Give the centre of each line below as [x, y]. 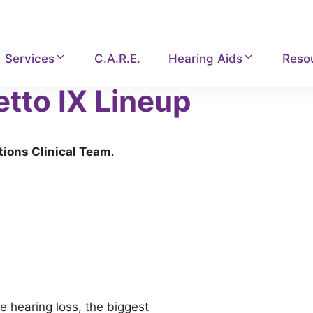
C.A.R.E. [118, 59]
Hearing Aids [206, 59]
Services [30, 59]
